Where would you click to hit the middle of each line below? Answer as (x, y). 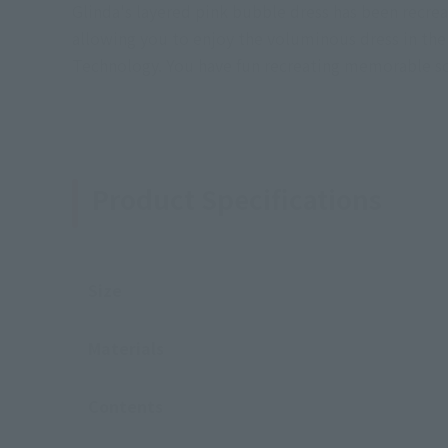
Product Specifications (237, 198)
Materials (126, 348)
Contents (125, 406)
